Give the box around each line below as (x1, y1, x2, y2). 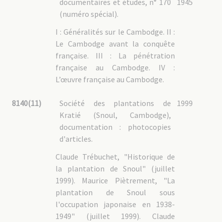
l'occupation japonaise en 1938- (55, 199, 175, 209)
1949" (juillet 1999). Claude (55, 211, 175, 221)
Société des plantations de (59, 98, 171, 108)
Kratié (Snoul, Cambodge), (59, 110, 171, 120)
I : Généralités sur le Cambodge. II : (55, 27, 175, 37)
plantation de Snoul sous (55, 187, 175, 197)
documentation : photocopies (59, 122, 171, 132)
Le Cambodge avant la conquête (55, 39, 175, 49)
